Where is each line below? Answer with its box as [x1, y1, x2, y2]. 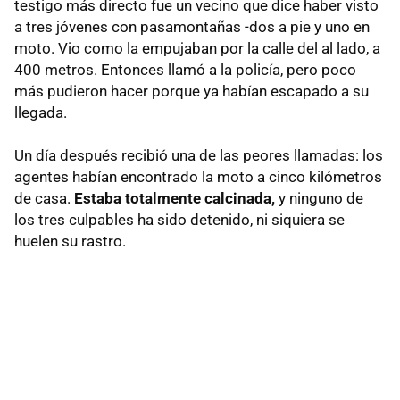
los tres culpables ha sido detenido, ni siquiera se [14, 211, 345, 229]
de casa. [14, 189, 74, 208]
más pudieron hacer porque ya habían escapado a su [14, 82, 369, 101]
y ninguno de [279, 189, 363, 208]
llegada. [14, 104, 67, 122]
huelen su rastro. [14, 232, 126, 251]
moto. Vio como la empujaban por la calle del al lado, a [14, 39, 380, 58]
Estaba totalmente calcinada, [74, 189, 279, 208]
